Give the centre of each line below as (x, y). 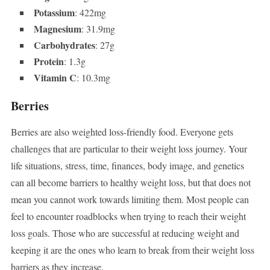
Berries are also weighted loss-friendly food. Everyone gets (122, 132)
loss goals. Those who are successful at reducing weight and (125, 233)
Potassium (54, 13)
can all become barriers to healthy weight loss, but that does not (130, 183)
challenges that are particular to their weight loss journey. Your (129, 149)
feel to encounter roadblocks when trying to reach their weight (128, 216)
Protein (49, 61)
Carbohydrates (64, 45)
